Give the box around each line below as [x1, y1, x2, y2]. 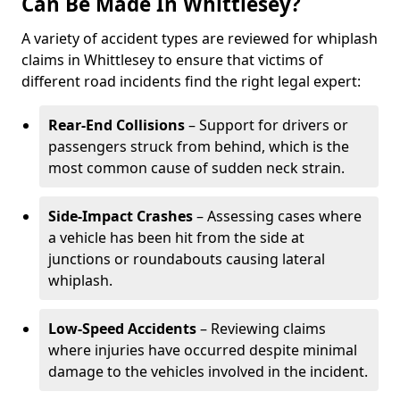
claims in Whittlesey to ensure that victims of [21, 50, 323, 70]
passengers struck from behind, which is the [48, 137, 349, 156]
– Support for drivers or [185, 115, 348, 135]
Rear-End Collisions [48, 115, 185, 135]
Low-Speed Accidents [48, 319, 196, 338]
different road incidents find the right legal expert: [21, 71, 361, 91]
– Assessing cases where [193, 206, 362, 226]
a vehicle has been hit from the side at [48, 228, 304, 247]
